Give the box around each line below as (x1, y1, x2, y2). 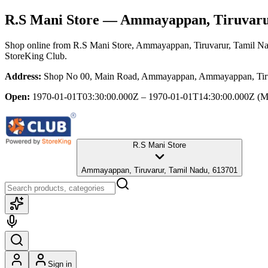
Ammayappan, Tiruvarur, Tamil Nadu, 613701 (81, 165, 237, 175)
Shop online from (5, 39, 73, 50)
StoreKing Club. (5, 50, 67, 61)
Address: (5, 71, 41, 81)
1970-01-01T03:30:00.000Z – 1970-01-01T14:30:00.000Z (32, 91, 255, 102)
